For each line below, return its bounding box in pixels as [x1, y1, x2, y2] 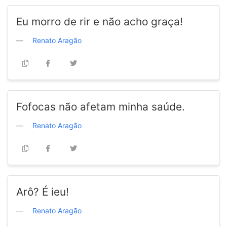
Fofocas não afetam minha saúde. [16, 100, 185, 113]
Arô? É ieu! [16, 185, 69, 199]
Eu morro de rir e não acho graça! [16, 15, 183, 28]
